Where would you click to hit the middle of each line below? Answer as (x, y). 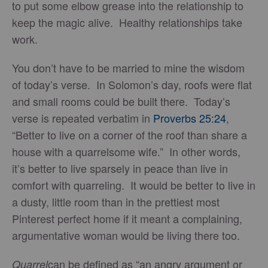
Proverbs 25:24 (190, 118)
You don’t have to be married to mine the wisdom (128, 68)
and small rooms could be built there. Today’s (121, 101)
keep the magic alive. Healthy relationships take (127, 22)
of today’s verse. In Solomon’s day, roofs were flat (132, 84)
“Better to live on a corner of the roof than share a (130, 135)
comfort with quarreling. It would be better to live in (134, 185)
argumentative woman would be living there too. (127, 235)
